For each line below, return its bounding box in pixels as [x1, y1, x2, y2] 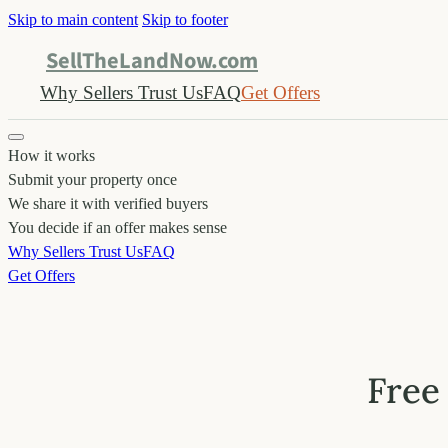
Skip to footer [142, 11, 228, 28]
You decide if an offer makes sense [8, 219, 227, 236]
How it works [8, 147, 95, 164]
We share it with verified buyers [8, 195, 208, 212]
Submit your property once [8, 171, 177, 188]
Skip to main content [8, 11, 138, 28]
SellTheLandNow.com [46, 45, 258, 77]
